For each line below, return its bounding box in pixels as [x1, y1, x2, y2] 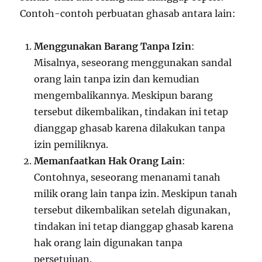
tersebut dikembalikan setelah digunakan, [34, 204, 231, 216]
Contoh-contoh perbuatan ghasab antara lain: [20, 8, 236, 20]
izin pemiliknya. [34, 139, 109, 151]
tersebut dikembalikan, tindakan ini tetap [34, 106, 229, 118]
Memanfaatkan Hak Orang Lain [34, 155, 182, 167]
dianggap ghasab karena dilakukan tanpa [34, 122, 226, 135]
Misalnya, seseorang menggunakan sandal [34, 57, 232, 69]
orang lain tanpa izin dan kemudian [34, 73, 200, 85]
